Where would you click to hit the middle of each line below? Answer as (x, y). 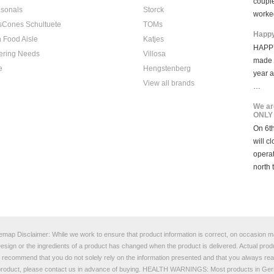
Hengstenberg (167, 68)
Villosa (154, 54)
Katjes (154, 39)
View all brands (169, 83)
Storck (154, 10)
